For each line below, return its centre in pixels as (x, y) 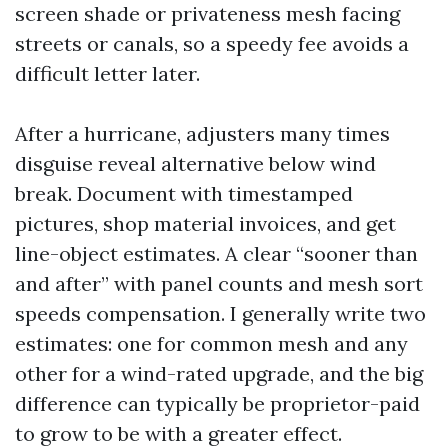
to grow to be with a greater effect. (178, 433)
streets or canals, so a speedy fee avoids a (212, 43)
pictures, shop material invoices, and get (205, 223)
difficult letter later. (107, 73)
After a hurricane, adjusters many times (202, 133)
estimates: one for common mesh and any (211, 343)
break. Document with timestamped (184, 193)
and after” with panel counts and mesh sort (219, 283)
